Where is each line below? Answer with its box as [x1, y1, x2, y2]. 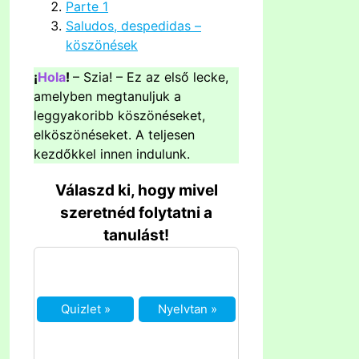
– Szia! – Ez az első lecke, [73, 69, 228, 86]
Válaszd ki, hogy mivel [54, 181, 218, 200]
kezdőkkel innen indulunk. [34, 146, 190, 163]
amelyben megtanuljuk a [34, 88, 181, 105]
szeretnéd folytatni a [60, 204, 212, 223]
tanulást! [103, 226, 169, 245]
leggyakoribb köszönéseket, [34, 107, 205, 124]
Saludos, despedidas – [66, 18, 201, 34]
